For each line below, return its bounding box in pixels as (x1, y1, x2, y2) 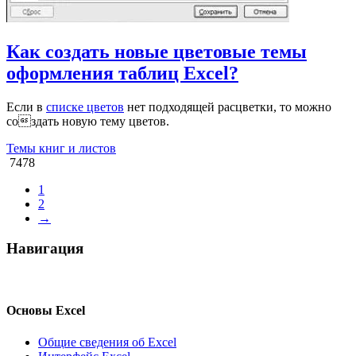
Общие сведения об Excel (38, 335, 176, 349)
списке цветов (46, 99, 124, 114)
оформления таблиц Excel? (6, 62, 238, 83)
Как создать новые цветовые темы (6, 41, 307, 62)
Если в (6, 99, 46, 114)
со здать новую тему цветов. (6, 114, 169, 128)
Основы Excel (6, 304, 85, 318)
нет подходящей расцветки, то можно (124, 99, 331, 114)
